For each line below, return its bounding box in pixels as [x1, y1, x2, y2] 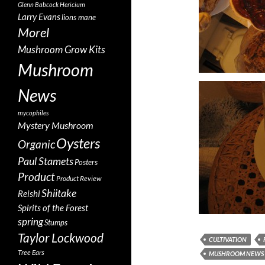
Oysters [56, 134, 100, 151]
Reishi [18, 188, 40, 199]
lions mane [62, 12, 96, 22]
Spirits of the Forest [18, 202, 88, 213]
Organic [18, 137, 55, 151]
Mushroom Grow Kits [18, 43, 105, 56]
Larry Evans [18, 11, 60, 22]
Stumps [44, 218, 67, 227]
